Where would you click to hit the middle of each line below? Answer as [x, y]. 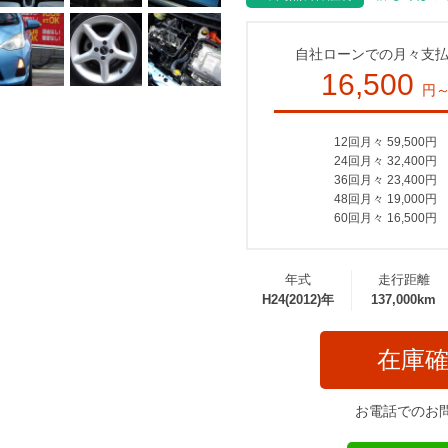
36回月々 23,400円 [386, 179]
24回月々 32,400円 [386, 160]
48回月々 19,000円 [386, 198]
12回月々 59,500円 [386, 141]
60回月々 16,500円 [386, 217]
